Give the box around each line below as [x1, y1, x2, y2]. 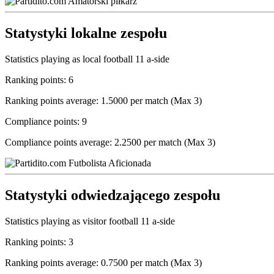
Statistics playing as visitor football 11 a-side [5, 215, 175, 226]
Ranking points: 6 [5, 74, 73, 85]
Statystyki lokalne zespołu [5, 25, 167, 42]
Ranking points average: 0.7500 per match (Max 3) [5, 257, 202, 268]
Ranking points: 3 [5, 236, 73, 247]
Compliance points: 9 [5, 116, 87, 127]
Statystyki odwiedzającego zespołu [5, 187, 220, 203]
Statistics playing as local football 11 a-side [5, 53, 169, 64]
